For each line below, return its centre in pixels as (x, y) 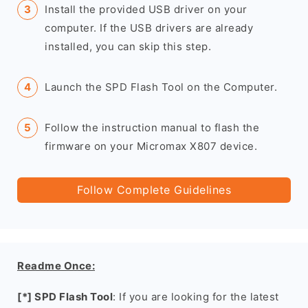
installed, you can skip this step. (128, 46)
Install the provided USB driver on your (146, 9)
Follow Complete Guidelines (154, 190)
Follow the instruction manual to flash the (152, 128)
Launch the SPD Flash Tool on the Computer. (161, 87)
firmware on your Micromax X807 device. (151, 146)
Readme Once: (56, 266)
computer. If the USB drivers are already (149, 28)
